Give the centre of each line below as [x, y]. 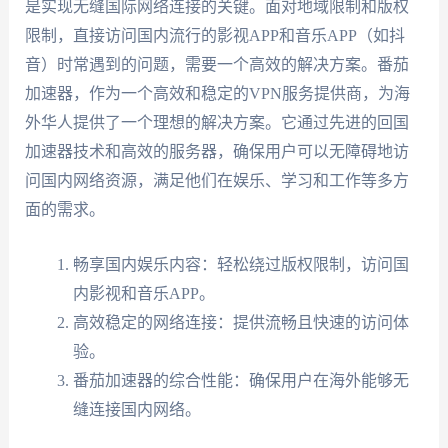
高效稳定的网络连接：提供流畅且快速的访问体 [240, 322]
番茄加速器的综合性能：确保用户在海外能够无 [240, 380]
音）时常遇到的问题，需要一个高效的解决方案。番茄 [216, 65]
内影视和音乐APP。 [143, 293]
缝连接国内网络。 [136, 409]
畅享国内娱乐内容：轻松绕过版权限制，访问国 [240, 264]
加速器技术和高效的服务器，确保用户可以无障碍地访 [216, 152]
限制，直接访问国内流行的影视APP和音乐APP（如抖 [214, 36]
